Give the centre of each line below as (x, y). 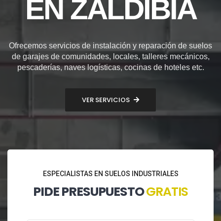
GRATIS (167, 191)
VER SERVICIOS (106, 100)
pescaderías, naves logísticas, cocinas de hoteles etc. (110, 67)
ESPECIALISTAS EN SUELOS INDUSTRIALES (110, 173)
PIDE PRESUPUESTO (90, 191)
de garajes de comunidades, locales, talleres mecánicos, (110, 56)
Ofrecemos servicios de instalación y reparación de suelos (110, 45)
